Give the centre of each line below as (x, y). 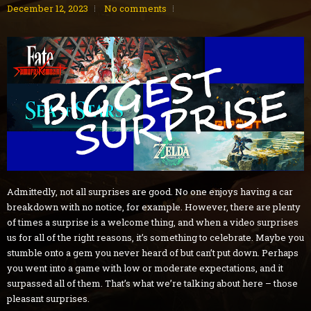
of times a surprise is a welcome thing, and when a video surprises (153, 222)
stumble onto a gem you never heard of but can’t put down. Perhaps (153, 253)
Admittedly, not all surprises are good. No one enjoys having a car (150, 192)
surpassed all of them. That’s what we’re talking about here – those (152, 284)
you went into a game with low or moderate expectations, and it (145, 268)
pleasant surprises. (48, 299)
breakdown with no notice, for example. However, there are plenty (154, 207)
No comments (135, 9)
